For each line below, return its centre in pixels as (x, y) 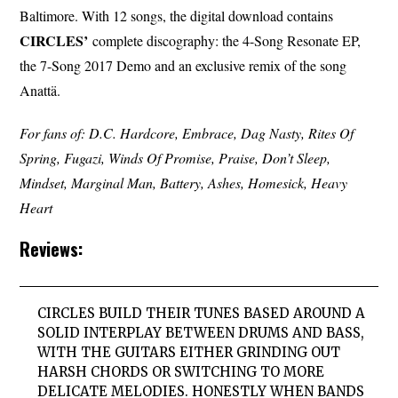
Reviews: (52, 249)
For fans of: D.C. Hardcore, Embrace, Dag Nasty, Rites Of (187, 133)
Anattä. (40, 91)
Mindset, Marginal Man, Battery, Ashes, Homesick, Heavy (184, 183)
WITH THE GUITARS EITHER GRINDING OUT (189, 353)
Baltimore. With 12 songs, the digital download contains (177, 16)
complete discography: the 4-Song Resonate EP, (225, 41)
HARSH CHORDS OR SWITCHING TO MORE (181, 372)
